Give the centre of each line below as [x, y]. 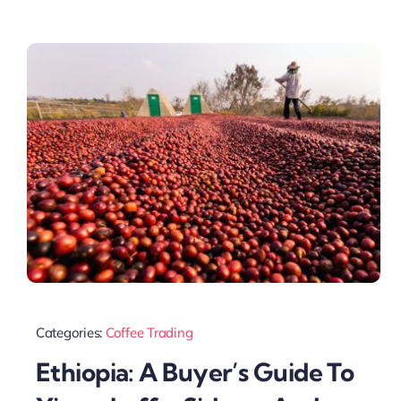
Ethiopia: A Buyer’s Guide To [195, 372]
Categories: [70, 332]
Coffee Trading [149, 332]
